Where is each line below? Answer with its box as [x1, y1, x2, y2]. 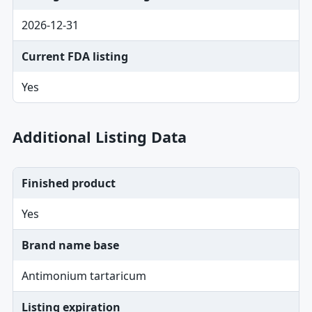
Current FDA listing [21, 49, 128, 64]
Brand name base [21, 237, 119, 253]
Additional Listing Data [12, 127, 187, 147]
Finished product [21, 175, 116, 191]
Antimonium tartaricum [21, 268, 146, 283]
